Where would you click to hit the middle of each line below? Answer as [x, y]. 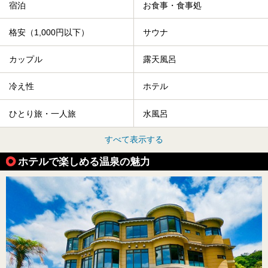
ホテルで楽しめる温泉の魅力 [84, 161]
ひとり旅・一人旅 [42, 114]
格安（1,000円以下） [49, 33]
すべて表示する [134, 139]
